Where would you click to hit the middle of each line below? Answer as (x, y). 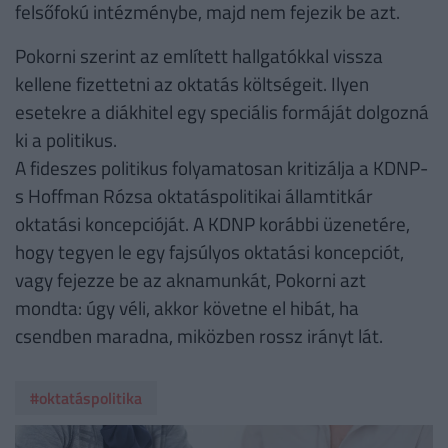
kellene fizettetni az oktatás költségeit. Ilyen (192, 84)
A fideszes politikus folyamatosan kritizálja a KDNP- (221, 168)
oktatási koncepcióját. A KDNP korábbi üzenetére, (212, 224)
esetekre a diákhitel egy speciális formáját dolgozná (222, 112)
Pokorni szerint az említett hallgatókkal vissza (199, 56)
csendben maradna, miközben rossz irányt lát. (199, 336)
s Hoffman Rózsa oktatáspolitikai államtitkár (194, 196)
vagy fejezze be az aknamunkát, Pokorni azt (190, 280)
